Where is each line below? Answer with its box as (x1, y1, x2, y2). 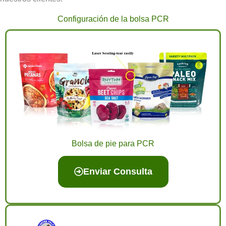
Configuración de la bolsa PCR (57, 14, 169, 23)
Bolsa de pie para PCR (72, 139, 154, 148)
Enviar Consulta (83, 166, 152, 177)
